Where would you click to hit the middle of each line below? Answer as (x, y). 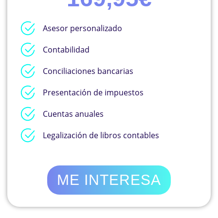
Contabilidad (66, 49)
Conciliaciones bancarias (88, 71)
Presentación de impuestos (93, 92)
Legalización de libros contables (101, 135)
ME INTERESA (109, 180)
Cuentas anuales (73, 114)
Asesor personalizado (82, 28)
